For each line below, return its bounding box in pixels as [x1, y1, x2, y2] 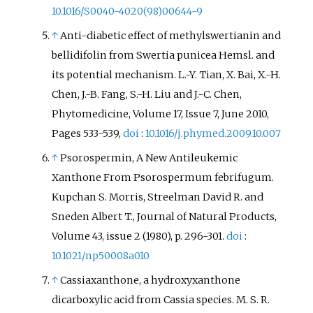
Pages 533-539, [52, 126, 124, 140]
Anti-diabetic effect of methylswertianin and [60, 29, 282, 42]
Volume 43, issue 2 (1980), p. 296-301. [52, 230, 227, 243]
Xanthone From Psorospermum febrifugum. [52, 171, 275, 184]
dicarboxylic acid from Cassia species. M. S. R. [52, 293, 270, 307]
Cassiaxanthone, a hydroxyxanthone [60, 274, 241, 287]
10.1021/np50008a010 [52, 249, 150, 263]
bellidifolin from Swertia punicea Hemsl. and [52, 48, 275, 61]
